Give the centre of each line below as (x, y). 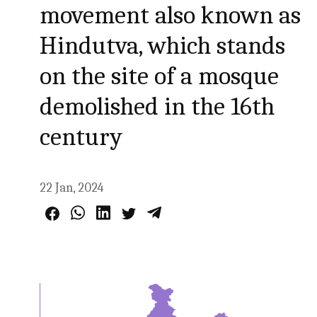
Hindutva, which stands (163, 46)
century (81, 137)
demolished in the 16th (157, 106)
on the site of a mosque (160, 76)
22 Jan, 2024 (72, 188)
